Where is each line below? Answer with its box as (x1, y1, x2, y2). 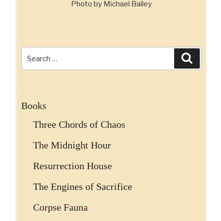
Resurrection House (33, 160, 112, 172)
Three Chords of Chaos (33, 119, 125, 130)
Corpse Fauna (33, 202, 88, 213)
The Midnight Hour (33, 140, 111, 151)
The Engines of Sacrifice (33, 181, 132, 192)
